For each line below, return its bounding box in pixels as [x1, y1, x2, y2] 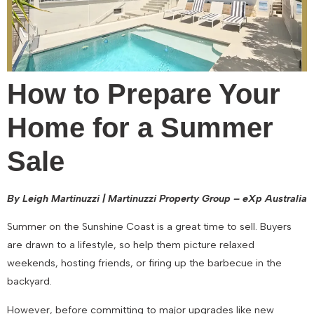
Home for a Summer [7, 112, 273, 143]
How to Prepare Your [7, 78, 280, 109]
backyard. [7, 275, 52, 288]
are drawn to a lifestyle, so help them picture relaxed [7, 238, 254, 252]
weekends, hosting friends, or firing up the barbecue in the [7, 257, 282, 270]
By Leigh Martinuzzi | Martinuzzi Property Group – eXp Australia [7, 192, 307, 205]
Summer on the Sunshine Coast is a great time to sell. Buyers [7, 220, 292, 233]
